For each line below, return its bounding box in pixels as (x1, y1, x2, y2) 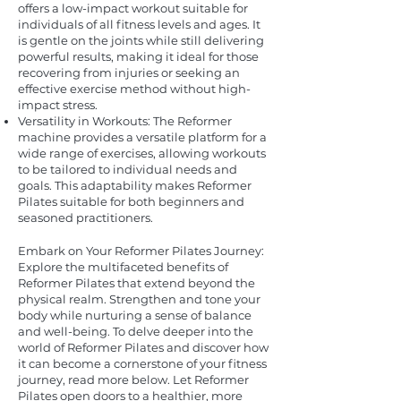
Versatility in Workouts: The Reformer (18, 114, 232, 128)
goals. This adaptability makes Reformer (18, 178, 252, 192)
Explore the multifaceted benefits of (18, 260, 228, 274)
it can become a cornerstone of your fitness (18, 356, 267, 371)
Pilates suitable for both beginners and (18, 194, 244, 209)
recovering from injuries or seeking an (18, 65, 240, 80)
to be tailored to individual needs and (18, 162, 237, 176)
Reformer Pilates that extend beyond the (18, 276, 255, 290)
